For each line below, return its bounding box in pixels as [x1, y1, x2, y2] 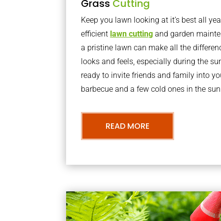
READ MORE [106, 120, 150, 132]
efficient [81, 29, 110, 39]
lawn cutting [110, 29, 153, 39]
